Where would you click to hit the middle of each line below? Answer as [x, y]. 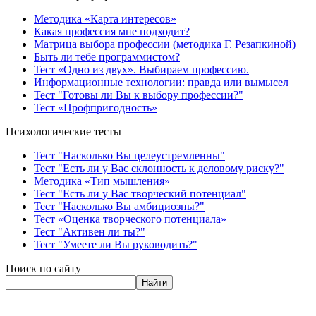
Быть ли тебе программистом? [107, 57]
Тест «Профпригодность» [96, 108]
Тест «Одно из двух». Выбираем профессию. [141, 70]
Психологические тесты [63, 132]
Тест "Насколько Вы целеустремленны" [129, 156]
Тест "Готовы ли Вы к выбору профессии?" [139, 95]
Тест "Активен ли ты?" [90, 232]
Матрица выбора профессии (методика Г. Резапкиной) [165, 44]
